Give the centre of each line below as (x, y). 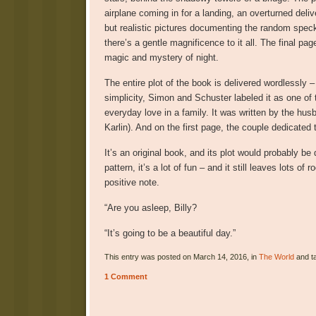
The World (276, 256)
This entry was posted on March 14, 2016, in (181, 256)
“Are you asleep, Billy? (150, 207)
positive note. (132, 182)
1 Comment (126, 276)
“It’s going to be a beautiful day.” (170, 233)
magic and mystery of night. (161, 57)
